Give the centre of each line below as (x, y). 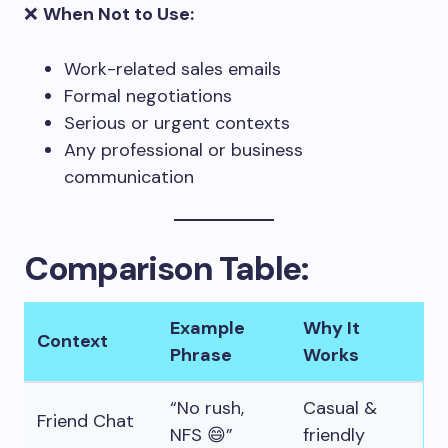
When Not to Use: (118, 14)
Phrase (201, 355)
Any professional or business (183, 150)
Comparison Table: (166, 268)
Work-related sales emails (172, 69)
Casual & (340, 408)
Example (207, 328)
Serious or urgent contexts (177, 123)
